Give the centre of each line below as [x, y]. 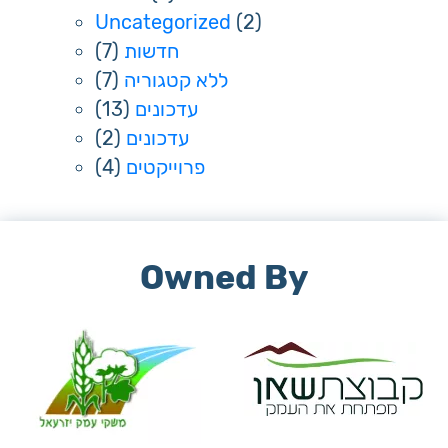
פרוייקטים [165, 167]
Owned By [224, 277]
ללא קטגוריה [176, 80]
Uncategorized [163, 22]
